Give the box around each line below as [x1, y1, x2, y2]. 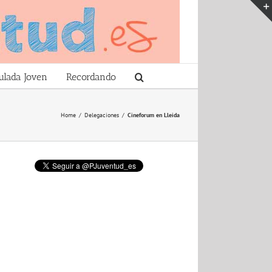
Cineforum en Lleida [127, 110, 180, 119]
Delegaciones [84, 110, 119, 119]
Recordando [66, 70, 116, 83]
